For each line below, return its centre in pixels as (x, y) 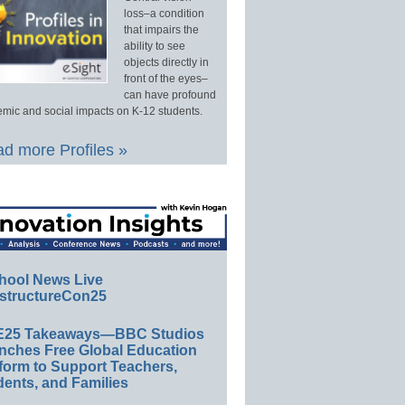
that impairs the (161, 30)
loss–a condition (164, 14)
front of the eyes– (165, 79)
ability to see (154, 47)
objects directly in (166, 63)
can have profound (170, 95)
